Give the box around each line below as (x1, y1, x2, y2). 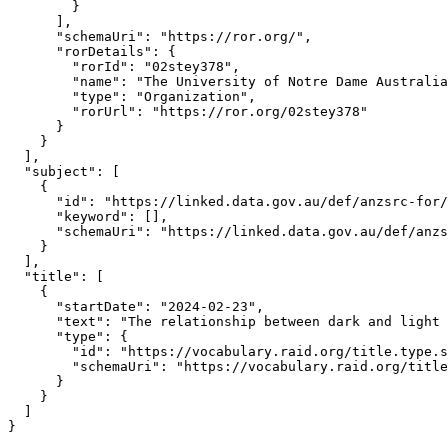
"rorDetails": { (8, 44, 176, 60)
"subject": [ (8, 164, 120, 180)
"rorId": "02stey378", (8, 59, 240, 75)
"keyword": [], (8, 209, 168, 225)
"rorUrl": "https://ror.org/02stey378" (8, 104, 368, 120)
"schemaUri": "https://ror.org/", (8, 29, 312, 45)
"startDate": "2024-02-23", (8, 299, 264, 315)
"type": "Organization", (8, 89, 256, 105)
